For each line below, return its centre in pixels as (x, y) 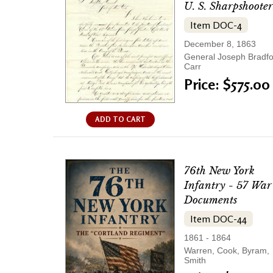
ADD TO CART (120, 119)
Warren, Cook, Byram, (227, 250)
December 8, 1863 (220, 44)
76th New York (219, 171)
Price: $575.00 (227, 85)
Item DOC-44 (218, 218)
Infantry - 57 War (228, 185)
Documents (211, 200)
